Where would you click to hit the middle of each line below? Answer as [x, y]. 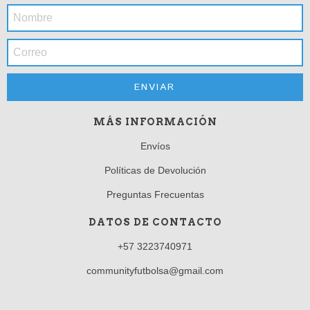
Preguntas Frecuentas [155, 194]
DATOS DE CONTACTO [155, 222]
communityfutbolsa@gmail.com [155, 271]
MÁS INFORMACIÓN [155, 122]
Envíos [155, 146]
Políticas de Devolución [155, 170]
